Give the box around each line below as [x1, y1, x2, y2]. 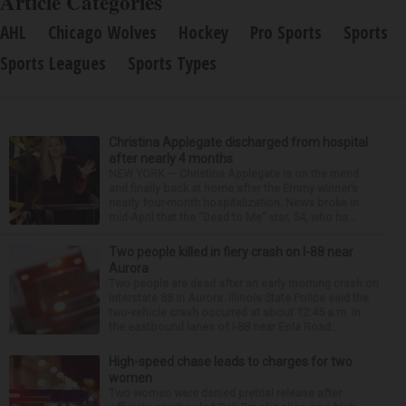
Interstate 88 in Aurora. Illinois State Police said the [109, 291, 369, 304]
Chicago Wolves [48, 21, 157, 44]
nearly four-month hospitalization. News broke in [109, 196, 359, 209]
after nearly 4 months [109, 151, 233, 166]
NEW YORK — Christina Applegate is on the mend [109, 167, 359, 180]
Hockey [179, 21, 228, 44]
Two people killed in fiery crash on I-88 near [109, 245, 353, 259]
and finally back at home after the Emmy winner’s [109, 181, 358, 195]
